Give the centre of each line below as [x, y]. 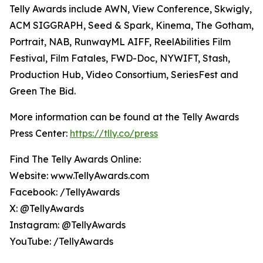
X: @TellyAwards [47, 208]
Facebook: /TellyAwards [65, 192]
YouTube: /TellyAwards [61, 241]
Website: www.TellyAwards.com [79, 176]
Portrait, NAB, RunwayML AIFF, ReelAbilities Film [120, 42]
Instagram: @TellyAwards [68, 225]
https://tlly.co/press [114, 133]
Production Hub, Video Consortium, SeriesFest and [124, 75]
